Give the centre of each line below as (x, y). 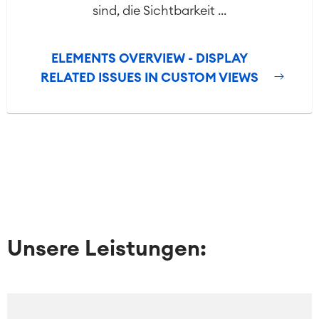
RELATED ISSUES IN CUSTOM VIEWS (150, 78)
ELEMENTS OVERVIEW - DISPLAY (150, 59)
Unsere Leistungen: (107, 250)
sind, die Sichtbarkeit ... (159, 11)
